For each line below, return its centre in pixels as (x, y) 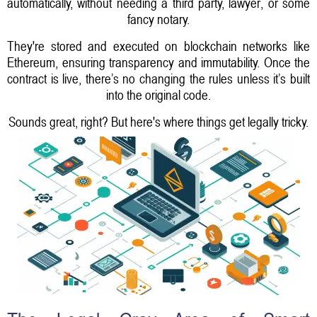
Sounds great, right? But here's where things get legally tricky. (158, 121)
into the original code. (158, 94)
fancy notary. (158, 19)
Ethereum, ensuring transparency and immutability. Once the (158, 62)
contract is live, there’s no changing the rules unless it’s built (158, 78)
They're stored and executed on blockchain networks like (158, 46)
